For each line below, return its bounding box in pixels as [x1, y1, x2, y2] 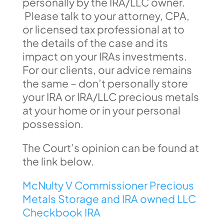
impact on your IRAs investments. [22, 49, 187, 63]
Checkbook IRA [22, 205, 100, 219]
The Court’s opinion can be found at [22, 141, 199, 154]
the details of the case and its [22, 36, 168, 49]
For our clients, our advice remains [22, 63, 192, 76]
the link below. [22, 154, 94, 168]
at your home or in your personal [22, 103, 180, 117]
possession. [22, 117, 83, 130]
